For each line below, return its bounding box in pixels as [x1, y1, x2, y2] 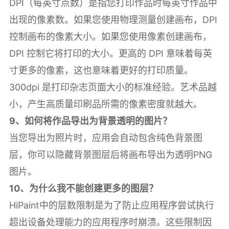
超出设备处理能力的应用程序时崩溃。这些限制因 [9, 216, 212, 227]
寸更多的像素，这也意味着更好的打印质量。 [9, 64, 193, 76]
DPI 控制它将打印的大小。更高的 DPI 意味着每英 [9, 48, 212, 59]
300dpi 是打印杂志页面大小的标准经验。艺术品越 [9, 81, 217, 93]
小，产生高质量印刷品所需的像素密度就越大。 [9, 98, 202, 109]
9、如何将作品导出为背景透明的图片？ [9, 115, 172, 126]
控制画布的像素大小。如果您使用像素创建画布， [9, 31, 212, 42]
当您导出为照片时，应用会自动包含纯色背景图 [9, 132, 202, 143]
